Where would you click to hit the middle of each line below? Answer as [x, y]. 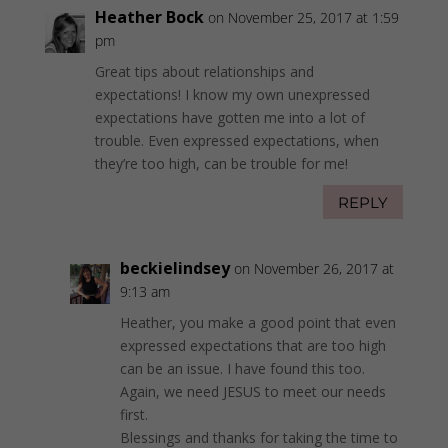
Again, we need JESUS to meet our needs [252, 392]
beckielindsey [174, 268]
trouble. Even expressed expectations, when [236, 141]
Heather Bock [149, 17]
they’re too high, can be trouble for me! [221, 164]
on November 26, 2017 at [313, 269]
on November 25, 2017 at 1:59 [303, 18]
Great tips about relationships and [204, 72]
